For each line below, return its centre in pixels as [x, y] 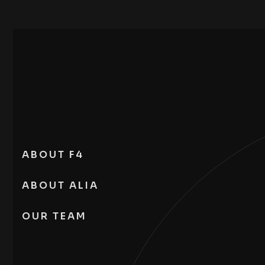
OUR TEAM [54, 216]
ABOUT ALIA [60, 185]
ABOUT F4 [53, 155]
